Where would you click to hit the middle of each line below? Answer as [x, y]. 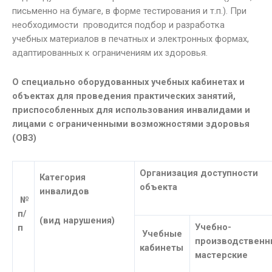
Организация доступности [199, 173]
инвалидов [66, 191]
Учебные [161, 233]
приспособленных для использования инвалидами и [131, 110]
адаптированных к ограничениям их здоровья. [110, 53]
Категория [63, 177]
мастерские [223, 255]
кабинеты [161, 247]
